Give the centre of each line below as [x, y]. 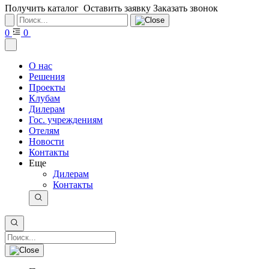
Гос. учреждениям [66, 120]
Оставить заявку [117, 8]
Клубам [44, 98]
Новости [47, 141]
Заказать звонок [186, 8]
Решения [47, 77]
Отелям [44, 131]
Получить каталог [42, 8]
